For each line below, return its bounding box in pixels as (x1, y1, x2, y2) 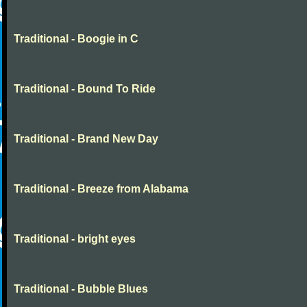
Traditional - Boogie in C (14, 33, 138, 45)
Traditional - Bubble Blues (14, 283, 148, 295)
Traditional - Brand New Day (14, 133, 158, 145)
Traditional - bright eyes (14, 233, 136, 245)
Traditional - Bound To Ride (14, 83, 156, 95)
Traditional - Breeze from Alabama (14, 183, 188, 195)
